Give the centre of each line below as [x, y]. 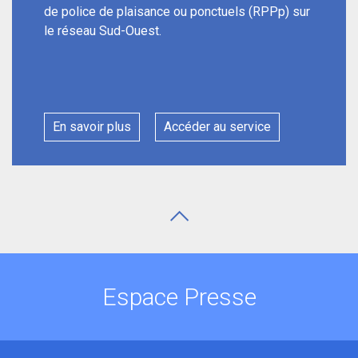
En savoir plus [92, 126]
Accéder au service [217, 126]
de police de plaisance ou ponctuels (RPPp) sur [177, 11]
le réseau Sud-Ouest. [103, 30]
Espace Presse [179, 296]
